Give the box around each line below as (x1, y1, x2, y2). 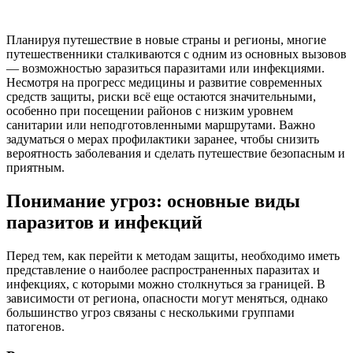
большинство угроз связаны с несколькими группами (6, 305, 295, 319)
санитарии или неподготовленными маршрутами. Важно (6, 117, 315, 132)
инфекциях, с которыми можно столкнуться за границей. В (6, 277, 325, 291)
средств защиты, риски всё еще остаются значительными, (6, 89, 316, 103)
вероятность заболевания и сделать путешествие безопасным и (6, 146, 345, 160)
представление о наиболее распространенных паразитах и (6, 262, 320, 277)
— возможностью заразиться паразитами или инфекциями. (6, 61, 325, 75)
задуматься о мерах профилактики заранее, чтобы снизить (6, 132, 319, 146)
